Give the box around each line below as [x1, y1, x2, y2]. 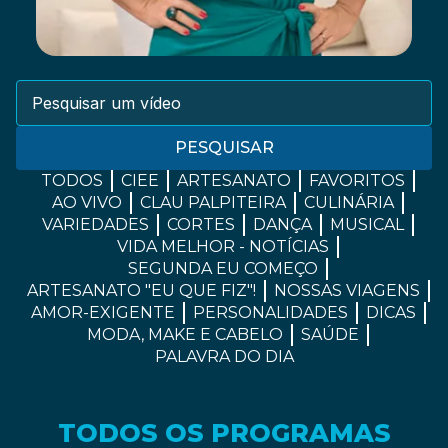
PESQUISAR [174, 137, 274, 157]
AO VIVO [52, 192, 122, 212]
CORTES [167, 214, 235, 234]
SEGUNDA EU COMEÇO [128, 258, 318, 278]
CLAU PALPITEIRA [140, 192, 286, 212]
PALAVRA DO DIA [154, 346, 294, 366]
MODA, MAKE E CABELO [87, 324, 283, 344]
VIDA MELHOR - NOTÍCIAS [117, 236, 329, 256]
